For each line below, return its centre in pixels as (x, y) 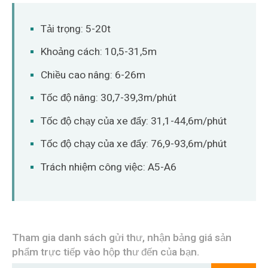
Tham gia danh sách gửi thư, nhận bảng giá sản (121, 237)
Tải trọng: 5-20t (76, 29)
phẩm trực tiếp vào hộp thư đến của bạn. (105, 252)
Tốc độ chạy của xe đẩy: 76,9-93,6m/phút (134, 144)
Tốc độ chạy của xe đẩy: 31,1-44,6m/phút (134, 121)
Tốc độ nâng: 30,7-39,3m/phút (109, 98)
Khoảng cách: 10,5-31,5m (99, 52)
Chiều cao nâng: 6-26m (93, 75)
